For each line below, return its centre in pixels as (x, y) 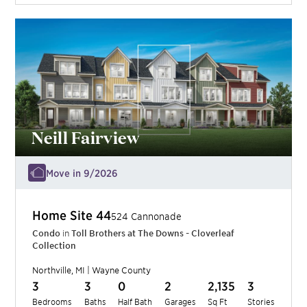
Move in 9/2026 (82, 173)
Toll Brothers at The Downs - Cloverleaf (153, 233)
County (135, 270)
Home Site (64, 215)
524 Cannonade (147, 217)
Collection (54, 246)
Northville (52, 270)
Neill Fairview (86, 137)
